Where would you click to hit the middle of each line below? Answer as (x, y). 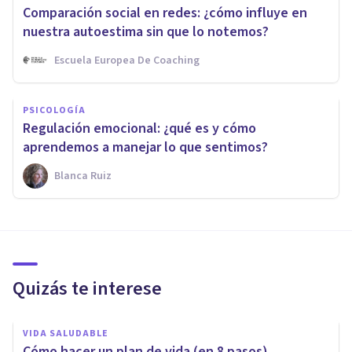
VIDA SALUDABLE (66, 334)
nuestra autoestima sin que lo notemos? (146, 32)
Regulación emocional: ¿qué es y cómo (139, 129)
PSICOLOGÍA (54, 111)
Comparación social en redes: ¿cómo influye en (165, 13)
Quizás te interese (87, 289)
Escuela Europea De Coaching (127, 61)
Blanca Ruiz (83, 176)
